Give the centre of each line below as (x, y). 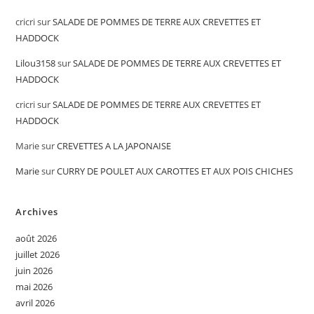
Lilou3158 (36, 63)
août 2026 (36, 238)
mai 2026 (34, 286)
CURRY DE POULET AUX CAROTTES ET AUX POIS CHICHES (175, 171)
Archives (37, 211)
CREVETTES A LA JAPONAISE (114, 145)
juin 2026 (34, 270)
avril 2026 (35, 302)
